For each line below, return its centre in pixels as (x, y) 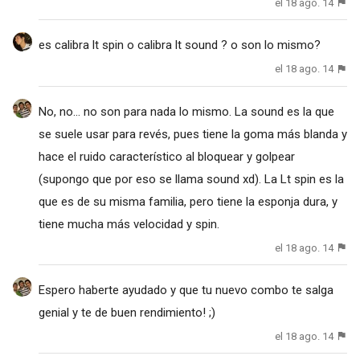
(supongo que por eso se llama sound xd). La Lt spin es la (191, 179)
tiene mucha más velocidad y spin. (129, 224)
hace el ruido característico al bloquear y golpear (166, 156)
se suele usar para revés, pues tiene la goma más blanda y (192, 134)
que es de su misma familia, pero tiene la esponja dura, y (188, 201)
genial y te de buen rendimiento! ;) (127, 312)
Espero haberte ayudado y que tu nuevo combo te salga (186, 290)
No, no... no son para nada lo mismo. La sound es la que (186, 111)
